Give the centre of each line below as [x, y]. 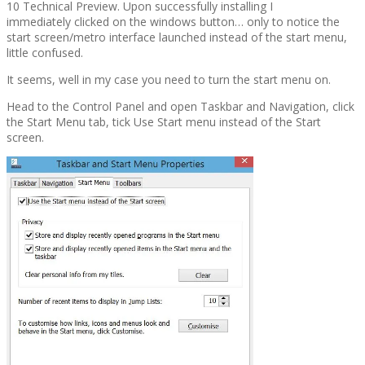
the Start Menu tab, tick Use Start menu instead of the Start [164, 121]
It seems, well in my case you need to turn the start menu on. [169, 79]
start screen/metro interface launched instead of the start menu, [177, 37]
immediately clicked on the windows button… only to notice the [173, 21]
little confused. [45, 52]
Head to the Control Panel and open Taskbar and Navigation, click [180, 106]
